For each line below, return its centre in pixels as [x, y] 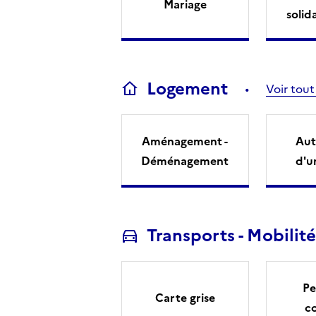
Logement [187, 89]
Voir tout [290, 89]
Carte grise [185, 297]
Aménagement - [185, 141]
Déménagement [185, 160]
